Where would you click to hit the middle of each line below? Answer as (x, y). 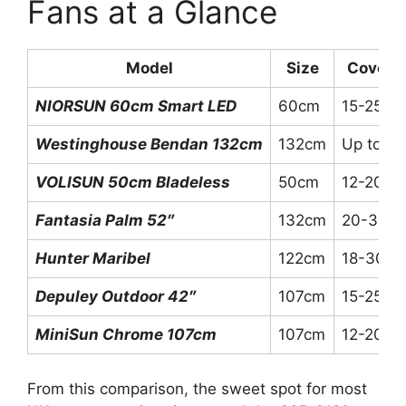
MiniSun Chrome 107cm (126, 335)
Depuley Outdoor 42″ (116, 297)
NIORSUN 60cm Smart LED (136, 106)
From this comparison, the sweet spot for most (197, 388)
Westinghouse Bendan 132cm (149, 145)
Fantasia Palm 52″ (105, 221)
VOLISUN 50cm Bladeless (133, 183)
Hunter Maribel (93, 259)
